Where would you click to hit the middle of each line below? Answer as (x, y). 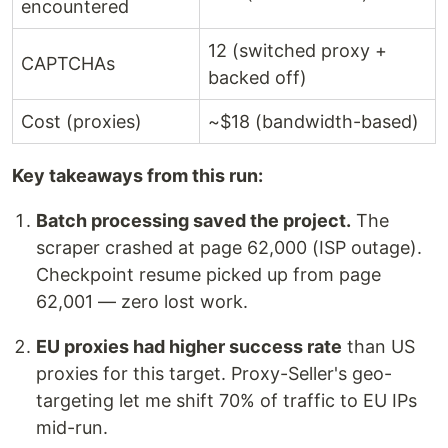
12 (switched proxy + (297, 51)
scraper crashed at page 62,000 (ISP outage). (229, 248)
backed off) (257, 78)
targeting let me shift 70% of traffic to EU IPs (226, 401)
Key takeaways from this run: (137, 176)
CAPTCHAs (68, 64)
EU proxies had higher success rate (189, 347)
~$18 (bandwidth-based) (313, 122)
